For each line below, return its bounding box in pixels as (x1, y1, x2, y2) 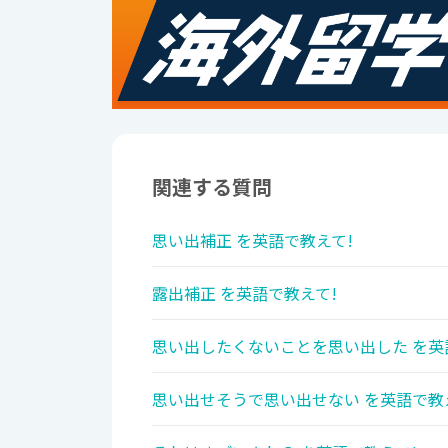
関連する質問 (152, 172, 272, 202)
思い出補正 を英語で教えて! (152, 228, 353, 253)
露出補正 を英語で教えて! (152, 281, 337, 306)
